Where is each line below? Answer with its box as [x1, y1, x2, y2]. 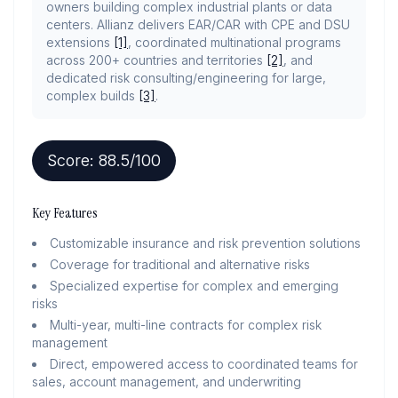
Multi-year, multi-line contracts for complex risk [50, 317, 322, 332]
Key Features [32, 203, 98, 222]
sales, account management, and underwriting [32, 374, 301, 389]
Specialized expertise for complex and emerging [50, 278, 338, 293]
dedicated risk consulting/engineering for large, [46, 70, 326, 85]
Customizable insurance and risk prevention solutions [50, 235, 361, 251]
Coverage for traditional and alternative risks [50, 257, 310, 272]
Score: [47, 151, 99, 170]
